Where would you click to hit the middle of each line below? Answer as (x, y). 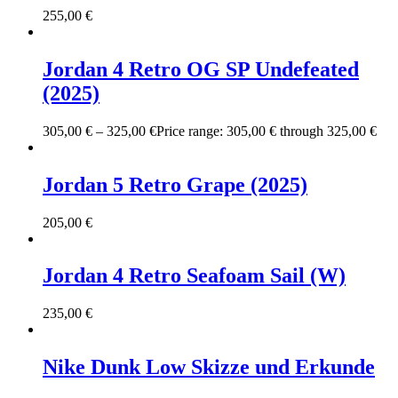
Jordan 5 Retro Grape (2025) (175, 184)
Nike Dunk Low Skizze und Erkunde (209, 367)
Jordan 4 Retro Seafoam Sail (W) (194, 276)
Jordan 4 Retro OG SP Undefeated (201, 69)
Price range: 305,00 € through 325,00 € (267, 131)
